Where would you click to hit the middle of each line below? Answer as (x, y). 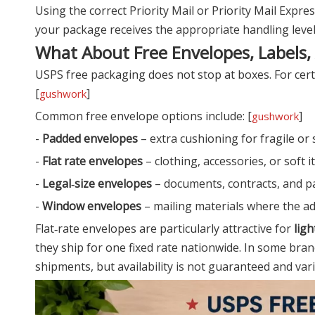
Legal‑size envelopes (97, 183)
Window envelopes (92, 206)
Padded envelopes (90, 138)
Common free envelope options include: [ (143, 116)
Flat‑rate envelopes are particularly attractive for (165, 228)
